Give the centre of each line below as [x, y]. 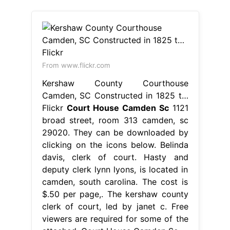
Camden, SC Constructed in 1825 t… [115, 95]
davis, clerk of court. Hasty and [115, 157]
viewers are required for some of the [115, 218]
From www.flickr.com [76, 65]
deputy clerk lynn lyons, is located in [115, 169]
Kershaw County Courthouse [115, 83]
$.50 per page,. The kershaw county [115, 194]
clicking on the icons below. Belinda [115, 145]
